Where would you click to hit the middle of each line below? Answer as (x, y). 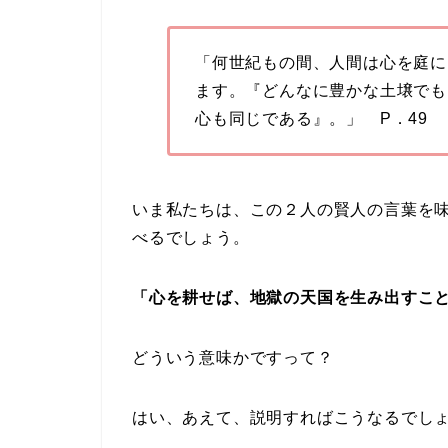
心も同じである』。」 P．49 (311, 119)
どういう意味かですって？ (233, 358)
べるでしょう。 (191, 238)
